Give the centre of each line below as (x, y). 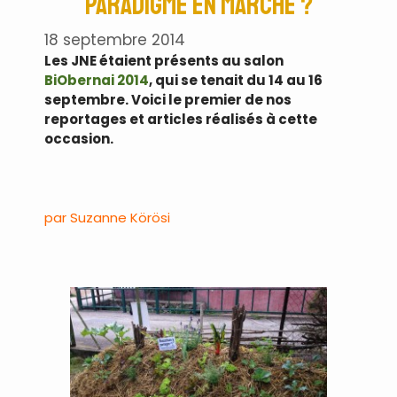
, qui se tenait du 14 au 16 (236, 81)
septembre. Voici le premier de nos (168, 100)
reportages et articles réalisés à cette (181, 120)
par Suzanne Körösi (107, 218)
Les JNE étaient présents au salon (164, 61)
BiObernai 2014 (97, 81)
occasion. (79, 139)
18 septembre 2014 (115, 40)
